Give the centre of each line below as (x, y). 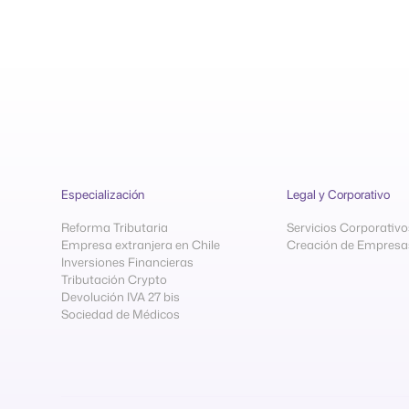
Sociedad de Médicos (121, 315)
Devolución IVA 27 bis (121, 297)
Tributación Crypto (115, 280)
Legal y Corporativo (338, 195)
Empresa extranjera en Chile (141, 245)
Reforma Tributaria (115, 228)
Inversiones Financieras (128, 262)
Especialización (103, 195)
